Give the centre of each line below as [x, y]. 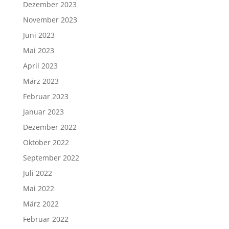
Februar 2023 [45, 96]
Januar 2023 [43, 112]
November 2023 [50, 20]
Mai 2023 [38, 50]
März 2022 [41, 204]
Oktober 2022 [46, 142]
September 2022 [51, 158]
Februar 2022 [45, 219]
